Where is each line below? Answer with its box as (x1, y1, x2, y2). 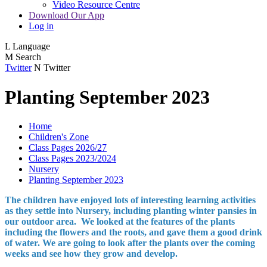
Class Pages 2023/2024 (29, 153, 116, 164)
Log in (29, 21, 54, 32)
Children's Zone (29, 132, 89, 142)
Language (13, 41, 50, 52)
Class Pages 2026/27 (29, 142, 107, 153)
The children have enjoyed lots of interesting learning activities (5, 195, 256, 206)
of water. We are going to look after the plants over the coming (5, 238, 255, 249)
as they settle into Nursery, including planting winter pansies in (5, 206, 257, 216)
